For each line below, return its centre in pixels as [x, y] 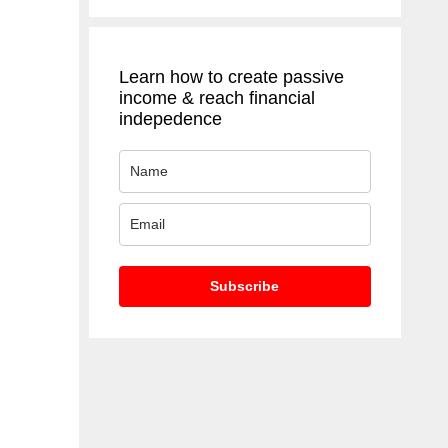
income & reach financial [216, 98]
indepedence [170, 119]
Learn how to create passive [231, 77]
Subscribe [245, 286]
